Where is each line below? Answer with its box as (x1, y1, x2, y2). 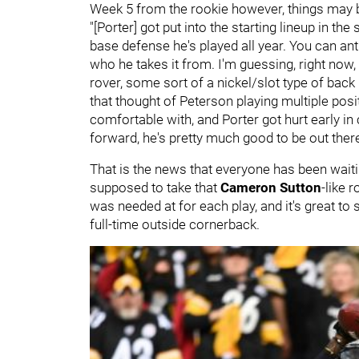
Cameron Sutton (220, 179, 321, 196)
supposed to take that (90, 179, 220, 196)
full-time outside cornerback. (90, 216, 263, 232)
